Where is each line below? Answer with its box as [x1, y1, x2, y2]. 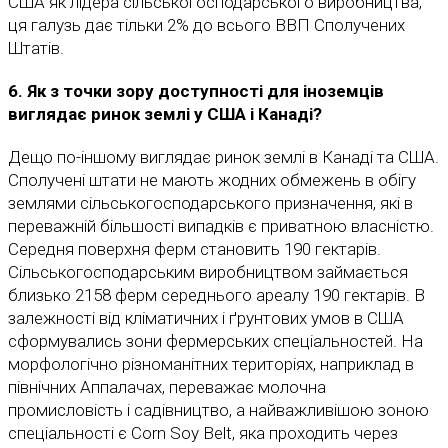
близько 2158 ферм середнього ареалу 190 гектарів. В [8, 285, 425, 306]
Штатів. [8, 38, 68, 59]
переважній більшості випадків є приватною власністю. [8, 216, 434, 237]
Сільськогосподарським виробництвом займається [8, 262, 408, 283]
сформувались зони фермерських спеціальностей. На [8, 331, 423, 352]
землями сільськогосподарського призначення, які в [8, 193, 413, 214]
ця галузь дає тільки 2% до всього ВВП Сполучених [8, 15, 405, 36]
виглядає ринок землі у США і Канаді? [8, 104, 322, 125]
